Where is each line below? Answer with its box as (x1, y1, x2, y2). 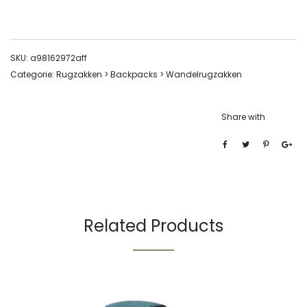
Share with (221, 110, 265, 123)
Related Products (84, 214, 223, 237)
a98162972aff (30, 51, 87, 64)
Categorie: (10, 68, 56, 80)
